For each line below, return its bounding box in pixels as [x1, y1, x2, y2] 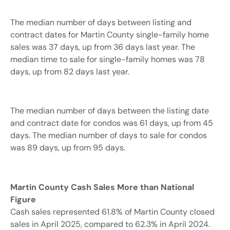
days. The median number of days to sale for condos [10, 130, 207, 141]
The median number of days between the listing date [10, 105, 209, 117]
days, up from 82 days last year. [10, 66, 129, 77]
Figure [10, 194, 36, 205]
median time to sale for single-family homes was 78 [10, 53, 205, 65]
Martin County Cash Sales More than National [10, 182, 194, 193]
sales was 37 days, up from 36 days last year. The [10, 41, 195, 52]
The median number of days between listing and [10, 16, 191, 28]
